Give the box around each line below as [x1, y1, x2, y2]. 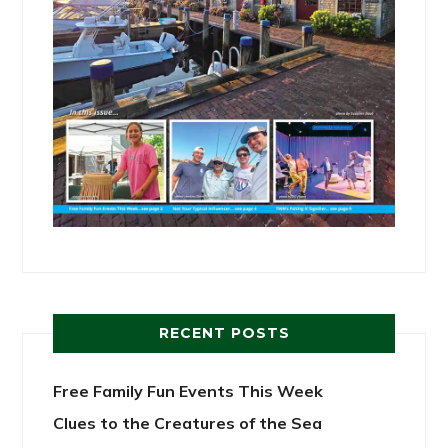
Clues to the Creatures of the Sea [53, 412, 323, 433]
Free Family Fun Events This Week [53, 380, 324, 401]
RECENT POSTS [158, 323, 290, 342]
